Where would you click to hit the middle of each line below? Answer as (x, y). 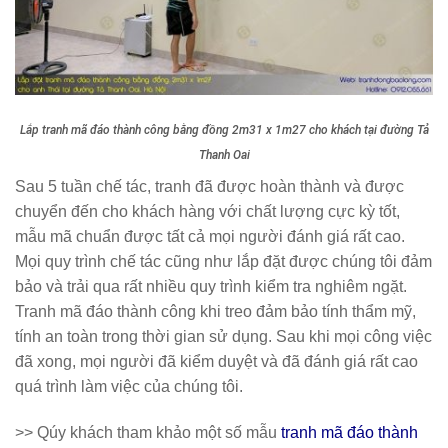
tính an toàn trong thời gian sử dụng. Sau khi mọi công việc (223, 337)
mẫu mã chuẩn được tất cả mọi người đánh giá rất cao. (210, 237)
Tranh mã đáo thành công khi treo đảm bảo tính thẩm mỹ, (215, 312)
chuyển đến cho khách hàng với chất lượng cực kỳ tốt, (207, 212)
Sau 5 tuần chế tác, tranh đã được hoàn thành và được (209, 187)
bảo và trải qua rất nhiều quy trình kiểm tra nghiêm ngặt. (211, 287)
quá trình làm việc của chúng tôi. (129, 387)
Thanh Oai (224, 155)
